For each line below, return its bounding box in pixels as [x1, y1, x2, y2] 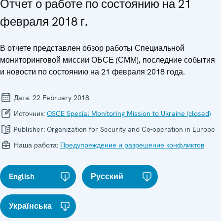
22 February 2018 [33, 93, 89, 102]
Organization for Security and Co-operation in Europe [47, 124, 215, 134]
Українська [9, 200, 52, 211]
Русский [91, 171, 124, 182]
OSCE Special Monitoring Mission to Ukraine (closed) [47, 109, 211, 118]
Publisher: [12, 124, 47, 134]
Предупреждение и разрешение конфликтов [60, 140, 204, 149]
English [9, 171, 35, 182]
